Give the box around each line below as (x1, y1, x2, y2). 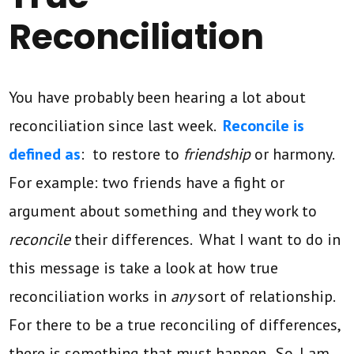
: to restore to (81, 143, 184, 164)
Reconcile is (223, 115, 305, 136)
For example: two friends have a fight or (9, 171, 285, 193)
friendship (183, 143, 251, 164)
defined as (9, 143, 81, 164)
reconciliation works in (9, 285, 171, 307)
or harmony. (250, 143, 338, 164)
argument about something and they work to (9, 200, 318, 221)
